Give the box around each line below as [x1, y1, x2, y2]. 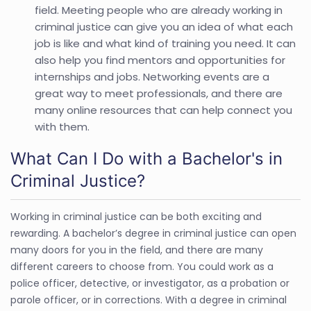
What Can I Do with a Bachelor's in [10, 148, 283, 169]
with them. [35, 119, 90, 134]
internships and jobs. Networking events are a [35, 69, 269, 84]
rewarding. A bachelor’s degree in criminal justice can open [10, 226, 296, 240]
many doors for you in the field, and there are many [10, 242, 263, 257]
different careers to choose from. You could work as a [10, 259, 274, 274]
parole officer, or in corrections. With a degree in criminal [10, 292, 287, 307]
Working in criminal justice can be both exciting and [10, 209, 262, 224]
